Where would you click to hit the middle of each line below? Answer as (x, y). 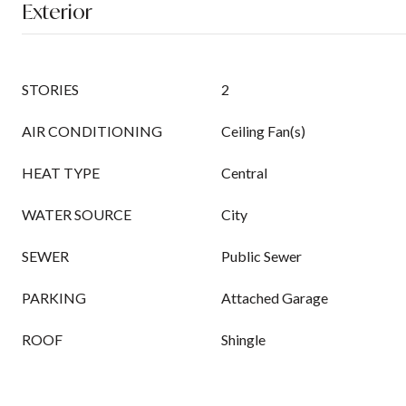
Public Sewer (261, 256)
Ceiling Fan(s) (263, 131)
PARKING (54, 298)
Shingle (243, 339)
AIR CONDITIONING (92, 131)
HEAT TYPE (61, 173)
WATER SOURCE (77, 214)
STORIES (50, 89)
